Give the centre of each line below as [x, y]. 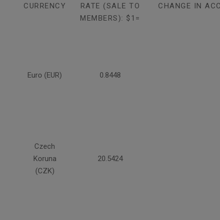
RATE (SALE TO [110, 6]
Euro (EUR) [45, 75]
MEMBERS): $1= [110, 18]
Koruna [45, 158]
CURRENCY [45, 6]
